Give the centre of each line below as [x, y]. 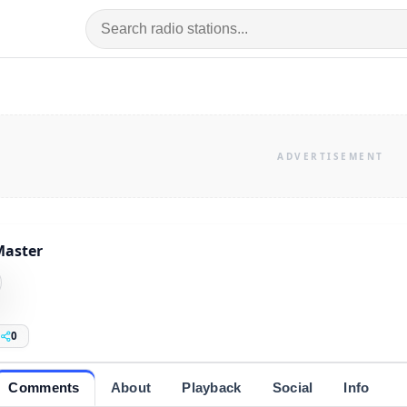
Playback [212, 387]
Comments [44, 387]
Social [293, 387]
